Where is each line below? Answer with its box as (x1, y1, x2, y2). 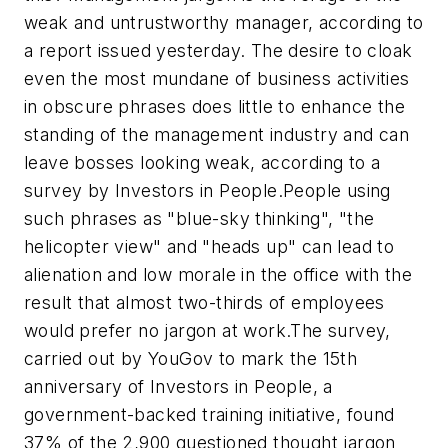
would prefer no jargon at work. (24, 320, 291, 341)
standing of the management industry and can (24, 124, 410, 145)
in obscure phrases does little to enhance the (24, 96, 405, 117)
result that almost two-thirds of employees (24, 292, 385, 313)
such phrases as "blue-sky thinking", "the (24, 208, 375, 229)
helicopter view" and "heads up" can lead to (24, 236, 395, 257)
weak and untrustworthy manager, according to (24, 12, 424, 33)
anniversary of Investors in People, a (24, 376, 333, 397)
